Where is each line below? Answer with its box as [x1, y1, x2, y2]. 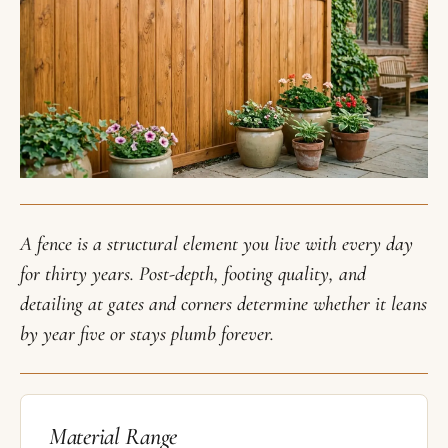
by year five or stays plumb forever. [20, 322, 274, 347]
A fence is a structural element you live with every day [20, 232, 413, 257]
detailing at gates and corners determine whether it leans [20, 292, 427, 317]
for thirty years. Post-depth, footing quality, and [20, 262, 366, 287]
